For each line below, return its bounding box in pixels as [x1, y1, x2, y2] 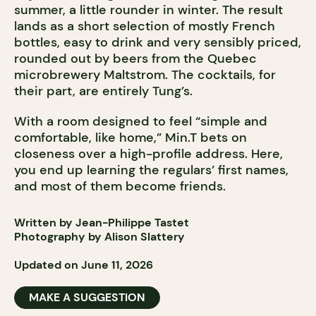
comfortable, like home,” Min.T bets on [14, 129, 247, 147]
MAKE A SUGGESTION [29, 290, 145, 305]
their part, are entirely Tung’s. [14, 83, 193, 100]
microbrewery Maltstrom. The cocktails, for [14, 66, 276, 84]
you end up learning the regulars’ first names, [14, 162, 288, 179]
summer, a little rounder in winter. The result [14, 1, 283, 19]
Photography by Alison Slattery [14, 229, 185, 245]
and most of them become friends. [14, 178, 226, 195]
